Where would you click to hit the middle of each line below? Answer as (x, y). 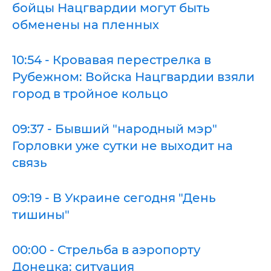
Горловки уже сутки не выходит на (122, 146)
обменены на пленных (86, 25)
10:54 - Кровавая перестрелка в (112, 60)
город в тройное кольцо (90, 94)
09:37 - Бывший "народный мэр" (115, 129)
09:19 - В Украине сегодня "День (114, 198)
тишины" (41, 215)
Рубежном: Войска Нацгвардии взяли (133, 77)
